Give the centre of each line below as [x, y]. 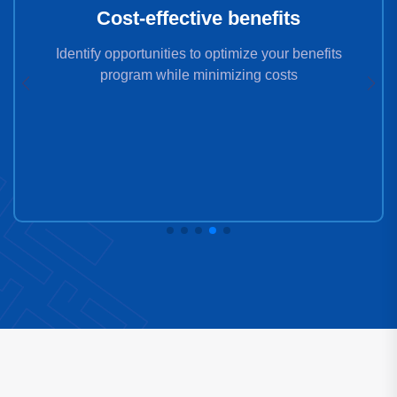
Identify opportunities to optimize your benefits [198, 54]
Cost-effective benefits [198, 18]
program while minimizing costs [198, 75]
